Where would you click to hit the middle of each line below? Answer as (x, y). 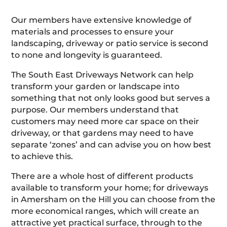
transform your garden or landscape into (96, 86)
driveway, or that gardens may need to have (103, 133)
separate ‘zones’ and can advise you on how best (111, 144)
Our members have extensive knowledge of (102, 20)
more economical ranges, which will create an (105, 211)
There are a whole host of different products (102, 176)
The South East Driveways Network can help (103, 74)
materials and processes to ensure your (93, 31)
